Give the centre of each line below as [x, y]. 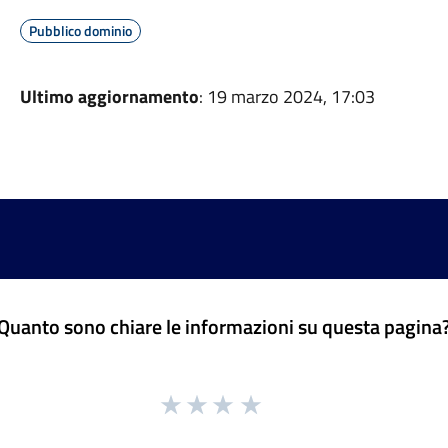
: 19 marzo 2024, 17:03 [286, 96]
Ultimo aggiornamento [109, 96]
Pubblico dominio [80, 30]
